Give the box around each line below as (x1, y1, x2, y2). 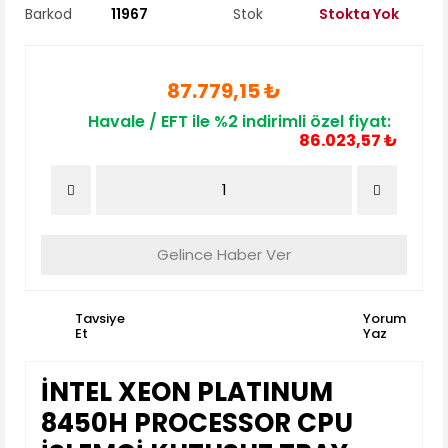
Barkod (25, 4, 72, 24)
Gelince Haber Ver (157, 244, 291, 265)
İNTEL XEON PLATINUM (41, 374, 333, 410)
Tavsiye (75, 309, 125, 328)
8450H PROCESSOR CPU (41, 405, 353, 441)
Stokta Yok (319, 4, 399, 24)
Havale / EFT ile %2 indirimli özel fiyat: (88, 110, 391, 133)
